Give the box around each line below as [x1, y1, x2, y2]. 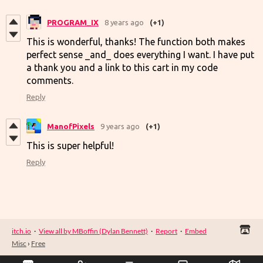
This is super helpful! [26, 140, 114, 151]
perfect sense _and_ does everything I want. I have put [26, 49, 254, 60]
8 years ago [104, 18, 144, 26]
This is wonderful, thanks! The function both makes [26, 36, 245, 48]
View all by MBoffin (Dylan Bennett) [39, 227, 148, 236]
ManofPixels [47, 122, 95, 130]
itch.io [12, 227, 31, 236]
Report [156, 227, 177, 236]
